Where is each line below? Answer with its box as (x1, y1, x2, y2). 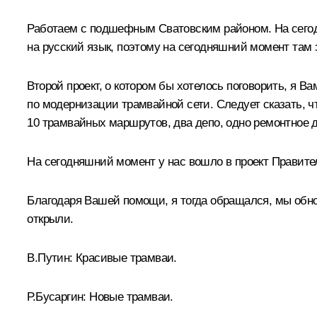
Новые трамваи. (86, 289, 173, 304)
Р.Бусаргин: (27, 289, 86, 304)
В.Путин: (27, 250, 76, 265)
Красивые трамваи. (76, 250, 177, 265)
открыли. (27, 212, 74, 226)
